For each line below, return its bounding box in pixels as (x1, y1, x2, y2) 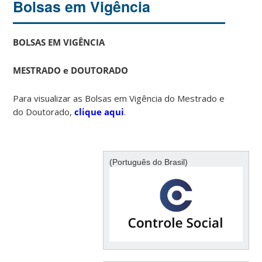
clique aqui (74, 105, 125, 118)
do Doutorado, (13, 105, 75, 118)
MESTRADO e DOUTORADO (13, 64, 129, 76)
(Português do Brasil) (109, 157, 188, 167)
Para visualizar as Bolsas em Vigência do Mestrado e (13, 92, 225, 104)
